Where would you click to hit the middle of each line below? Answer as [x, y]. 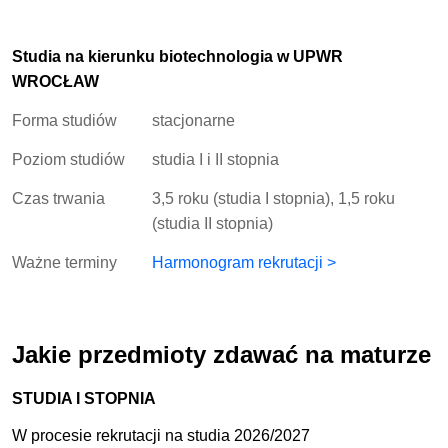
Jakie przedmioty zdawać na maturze [222, 354]
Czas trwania [59, 198]
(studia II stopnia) [213, 223]
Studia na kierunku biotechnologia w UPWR [178, 56]
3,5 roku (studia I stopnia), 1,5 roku [274, 198]
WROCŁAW [56, 81]
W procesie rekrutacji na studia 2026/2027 [161, 435]
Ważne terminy [65, 262]
